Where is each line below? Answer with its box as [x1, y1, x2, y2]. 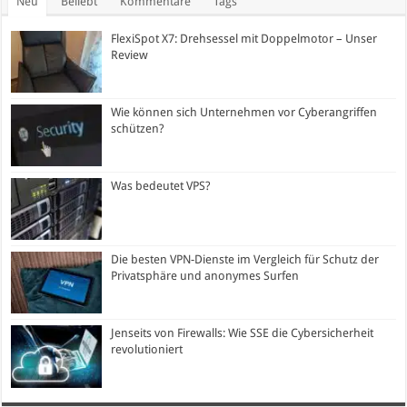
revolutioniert [111, 342, 184, 357]
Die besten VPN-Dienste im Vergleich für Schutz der [111, 253, 380, 267]
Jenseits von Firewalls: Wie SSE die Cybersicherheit [111, 326, 374, 341]
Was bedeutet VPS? [111, 179, 212, 194]
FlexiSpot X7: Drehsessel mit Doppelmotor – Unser [111, 31, 378, 45]
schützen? [111, 121, 165, 135]
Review [111, 47, 149, 62]
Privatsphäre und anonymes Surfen [111, 269, 300, 283]
